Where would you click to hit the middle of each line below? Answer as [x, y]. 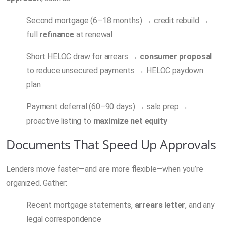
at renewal [93, 34]
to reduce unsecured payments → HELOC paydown [115, 70]
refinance [57, 34]
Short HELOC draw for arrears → [83, 56]
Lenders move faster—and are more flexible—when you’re [105, 169]
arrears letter [160, 205]
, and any [200, 205]
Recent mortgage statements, [80, 205]
